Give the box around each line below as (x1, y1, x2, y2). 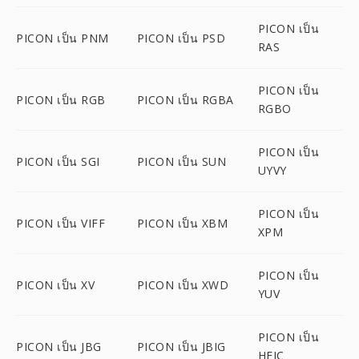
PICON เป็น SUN (136, 153, 227, 169)
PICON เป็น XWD (136, 276, 229, 292)
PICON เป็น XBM (136, 215, 228, 231)
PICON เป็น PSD (136, 30, 226, 46)
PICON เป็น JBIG (136, 338, 226, 354)
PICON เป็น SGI (16, 153, 100, 169)
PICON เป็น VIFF (16, 215, 105, 231)
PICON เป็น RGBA (136, 91, 234, 107)
